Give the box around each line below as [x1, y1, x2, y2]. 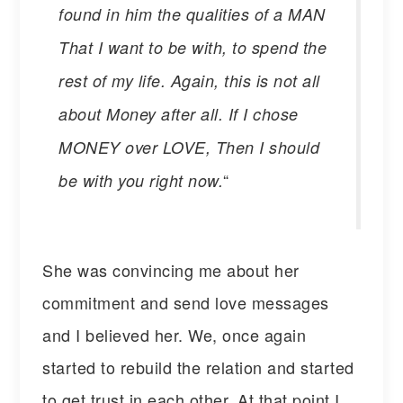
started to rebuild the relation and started [42, 354, 354, 379]
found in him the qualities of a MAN [58, 2, 326, 25]
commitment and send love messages [42, 290, 329, 314]
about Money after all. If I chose [58, 102, 299, 125]
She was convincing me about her [42, 257, 300, 282]
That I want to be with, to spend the [58, 35, 327, 58]
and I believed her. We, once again [42, 322, 307, 346]
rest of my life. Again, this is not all [58, 68, 320, 92]
